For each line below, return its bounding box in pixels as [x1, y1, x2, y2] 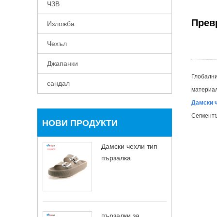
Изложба [47, 20, 75, 28]
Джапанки [47, 60, 78, 67]
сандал [47, 79, 70, 87]
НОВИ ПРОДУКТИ [42, 118, 118, 128]
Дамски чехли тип [101, 142, 157, 150]
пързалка [101, 154, 131, 162]
